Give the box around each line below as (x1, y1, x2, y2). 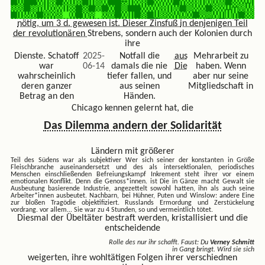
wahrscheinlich (18, 71, 76, 81)
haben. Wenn (195, 61, 246, 71)
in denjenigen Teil (180, 18, 248, 28)
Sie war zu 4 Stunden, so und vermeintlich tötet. (73, 206, 213, 214)
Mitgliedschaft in (188, 81, 254, 91)
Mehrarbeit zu (193, 51, 248, 61)
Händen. (123, 91, 156, 101)
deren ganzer (21, 81, 72, 91)
